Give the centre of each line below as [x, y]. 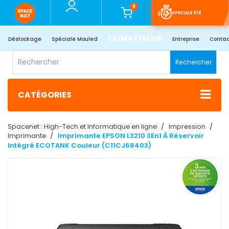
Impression [187, 127]
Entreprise [186, 39]
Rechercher [193, 62]
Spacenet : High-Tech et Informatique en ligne [83, 127]
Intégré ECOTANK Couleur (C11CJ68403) [79, 146]
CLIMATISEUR [135, 38]
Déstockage [25, 39]
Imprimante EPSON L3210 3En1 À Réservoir [131, 136]
